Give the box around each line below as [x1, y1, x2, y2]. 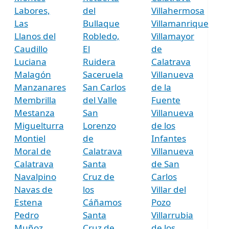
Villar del [151, 183, 186, 195]
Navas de [14, 183, 53, 195]
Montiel [14, 132, 45, 144]
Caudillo [14, 42, 48, 55]
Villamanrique [151, 17, 209, 29]
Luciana [14, 55, 47, 67]
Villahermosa [151, 4, 204, 16]
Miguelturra [14, 119, 64, 131]
